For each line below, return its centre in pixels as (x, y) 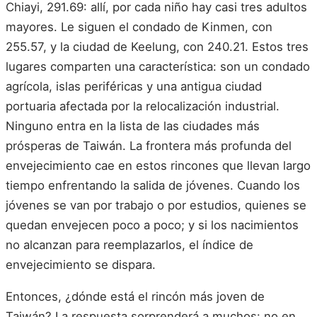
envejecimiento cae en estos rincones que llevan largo (158, 165)
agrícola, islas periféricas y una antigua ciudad (134, 86)
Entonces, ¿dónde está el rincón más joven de (135, 297)
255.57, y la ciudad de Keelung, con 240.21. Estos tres (157, 46)
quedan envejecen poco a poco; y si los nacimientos (152, 225)
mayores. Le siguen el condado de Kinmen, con (139, 27)
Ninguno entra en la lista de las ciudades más (133, 126)
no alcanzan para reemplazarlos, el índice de (129, 244)
